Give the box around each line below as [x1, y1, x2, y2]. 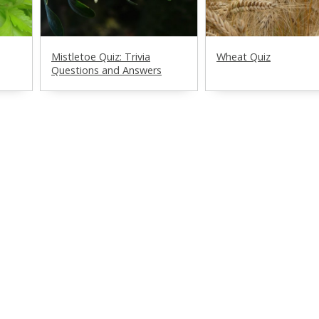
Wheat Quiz [216, 49, 271, 63]
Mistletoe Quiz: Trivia [51, 49, 150, 63]
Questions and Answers [51, 63, 162, 77]
